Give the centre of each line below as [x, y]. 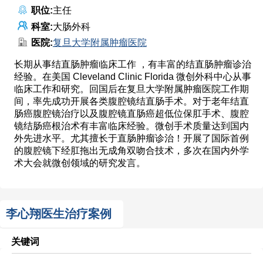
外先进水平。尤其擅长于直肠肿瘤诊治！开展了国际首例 [131, 138]
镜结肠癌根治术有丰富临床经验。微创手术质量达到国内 [131, 126]
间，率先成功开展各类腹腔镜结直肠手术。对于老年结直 [131, 101]
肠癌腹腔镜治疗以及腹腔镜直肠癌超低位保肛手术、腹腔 [131, 113]
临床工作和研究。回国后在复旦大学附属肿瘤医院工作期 [131, 89]
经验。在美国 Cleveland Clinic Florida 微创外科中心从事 [133, 76]
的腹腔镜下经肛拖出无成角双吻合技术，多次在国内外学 [131, 150]
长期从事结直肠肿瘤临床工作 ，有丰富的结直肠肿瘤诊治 [133, 64]
